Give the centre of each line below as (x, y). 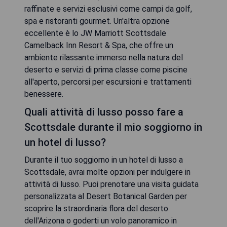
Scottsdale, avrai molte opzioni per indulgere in (107, 172)
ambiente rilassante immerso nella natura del (104, 57)
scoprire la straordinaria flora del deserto (96, 208)
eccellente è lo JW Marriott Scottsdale (95, 33)
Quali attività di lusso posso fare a (104, 112)
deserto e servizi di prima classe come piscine (106, 69)
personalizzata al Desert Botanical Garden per (106, 196)
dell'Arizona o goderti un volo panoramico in (101, 220)
